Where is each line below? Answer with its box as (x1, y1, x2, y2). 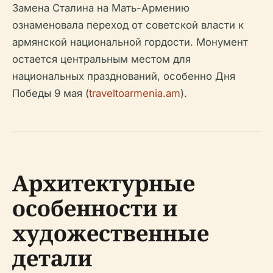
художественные (12, 218, 209, 248)
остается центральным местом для (12, 52, 191, 65)
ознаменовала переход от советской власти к (12, 18, 244, 31)
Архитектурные (12, 168, 195, 198)
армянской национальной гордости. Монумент (12, 35, 248, 48)
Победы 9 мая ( (12, 87, 89, 99)
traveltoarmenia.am (89, 87, 180, 99)
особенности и (12, 193, 177, 223)
